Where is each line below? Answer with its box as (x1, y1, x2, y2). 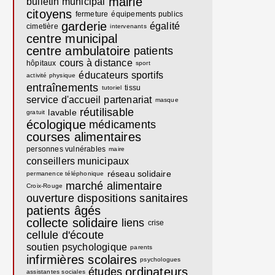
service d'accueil (26, 95, 101, 105)
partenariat (104, 95, 152, 105)
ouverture (26, 192, 74, 204)
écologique (26, 118, 86, 131)
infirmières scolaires (26, 253, 137, 266)
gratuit (26, 109, 45, 115)
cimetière (26, 22, 58, 31)
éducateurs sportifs (79, 70, 164, 80)
